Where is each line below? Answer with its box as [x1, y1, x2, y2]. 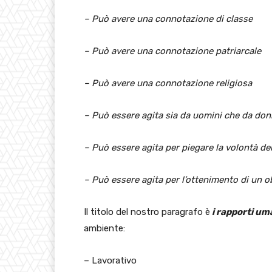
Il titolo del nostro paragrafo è [84, 206, 210, 218]
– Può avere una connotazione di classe [84, 13, 253, 25]
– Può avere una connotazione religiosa [84, 78, 252, 89]
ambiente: [84, 223, 125, 234]
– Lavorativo [84, 255, 137, 267]
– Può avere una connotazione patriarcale [84, 46, 261, 57]
